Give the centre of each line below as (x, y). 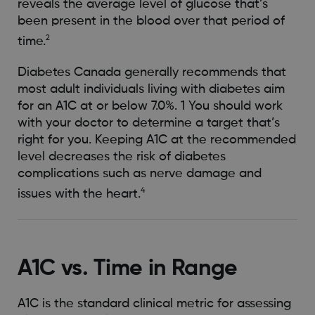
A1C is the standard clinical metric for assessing (154, 303)
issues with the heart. (79, 194)
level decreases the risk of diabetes (121, 157)
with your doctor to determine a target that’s (148, 123)
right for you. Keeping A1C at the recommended (156, 140)
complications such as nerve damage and (139, 174)
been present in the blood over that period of (151, 21)
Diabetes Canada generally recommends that (152, 73)
